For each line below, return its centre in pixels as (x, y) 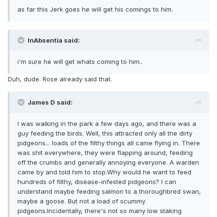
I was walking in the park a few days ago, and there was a (107, 124)
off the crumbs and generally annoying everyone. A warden (108, 163)
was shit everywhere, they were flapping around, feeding (105, 153)
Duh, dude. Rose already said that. (60, 79)
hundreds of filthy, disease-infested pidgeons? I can (97, 182)
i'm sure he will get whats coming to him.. (80, 62)
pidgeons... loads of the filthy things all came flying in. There (109, 143)
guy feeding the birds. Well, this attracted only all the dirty (105, 133)
